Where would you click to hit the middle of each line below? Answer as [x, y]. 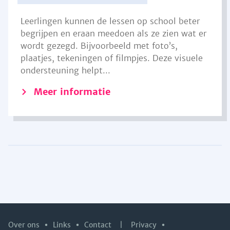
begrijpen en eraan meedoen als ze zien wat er [113, 33]
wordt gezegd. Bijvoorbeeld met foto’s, [99, 46]
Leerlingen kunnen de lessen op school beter [110, 21]
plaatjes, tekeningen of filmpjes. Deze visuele [112, 58]
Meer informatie [72, 92]
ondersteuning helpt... [65, 70]
